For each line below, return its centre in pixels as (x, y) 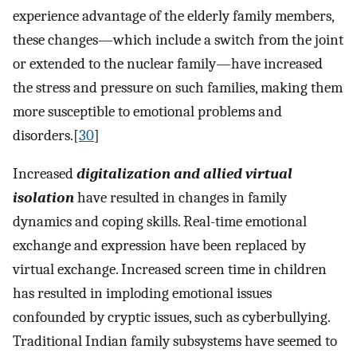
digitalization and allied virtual (184, 174)
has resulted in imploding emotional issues (142, 294)
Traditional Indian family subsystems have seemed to (175, 341)
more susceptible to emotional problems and (147, 111)
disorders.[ (46, 135)
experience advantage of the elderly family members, (173, 16)
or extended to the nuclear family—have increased (168, 63)
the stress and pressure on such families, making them (178, 87)
